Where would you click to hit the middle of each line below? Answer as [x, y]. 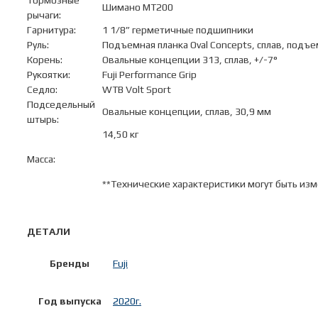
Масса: [41, 159]
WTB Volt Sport [137, 90]
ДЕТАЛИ [49, 232]
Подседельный [61, 105]
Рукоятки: [49, 75]
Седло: [42, 90]
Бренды [70, 264]
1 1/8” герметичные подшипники [178, 30]
